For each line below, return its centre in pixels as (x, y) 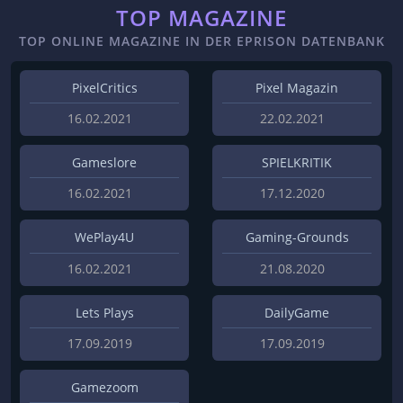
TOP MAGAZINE (201, 17)
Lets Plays (104, 312)
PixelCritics (104, 87)
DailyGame (297, 312)
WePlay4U (104, 237)
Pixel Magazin (297, 87)
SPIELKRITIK (297, 163)
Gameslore (104, 163)
